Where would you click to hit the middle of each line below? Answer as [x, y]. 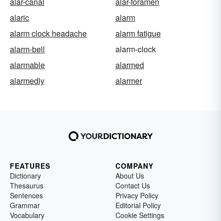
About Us [130, 176]
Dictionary [25, 176]
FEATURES [30, 166]
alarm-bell [27, 49]
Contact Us [133, 186]
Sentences [26, 196]
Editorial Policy [138, 205]
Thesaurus [27, 186]
